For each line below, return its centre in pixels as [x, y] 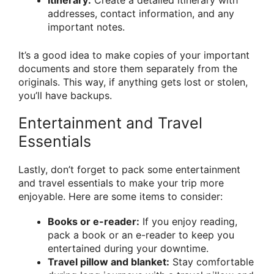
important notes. [86, 27]
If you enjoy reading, [188, 222]
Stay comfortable [212, 262]
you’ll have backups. [65, 95]
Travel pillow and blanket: [109, 262]
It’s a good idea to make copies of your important [134, 55]
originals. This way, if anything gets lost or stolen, [133, 82]
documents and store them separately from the [128, 68]
